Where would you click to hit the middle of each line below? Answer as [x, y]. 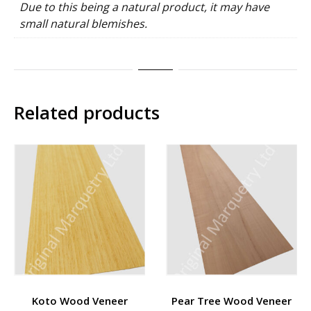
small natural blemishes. [83, 23]
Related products [87, 112]
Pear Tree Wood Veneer [232, 300]
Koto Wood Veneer [79, 300]
